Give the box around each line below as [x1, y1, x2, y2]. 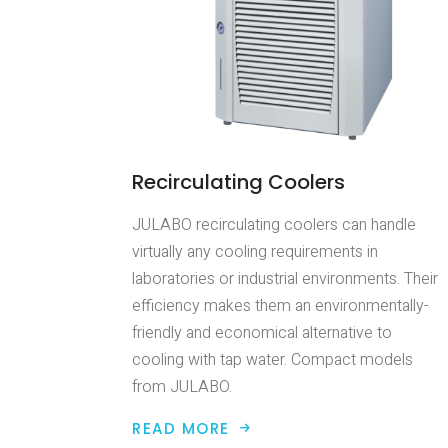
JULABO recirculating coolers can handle [132, 212, 416, 237]
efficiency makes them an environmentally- [132, 293, 429, 318]
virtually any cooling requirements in [132, 239, 378, 264]
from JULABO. [132, 374, 232, 399]
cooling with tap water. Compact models [132, 347, 413, 372]
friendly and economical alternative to [132, 320, 392, 345]
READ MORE [132, 417, 230, 439]
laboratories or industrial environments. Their [132, 266, 438, 291]
